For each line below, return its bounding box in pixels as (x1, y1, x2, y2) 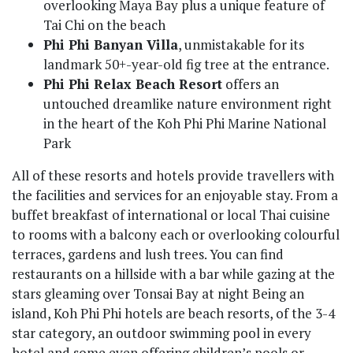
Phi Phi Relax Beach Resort (43, 75, 222, 94)
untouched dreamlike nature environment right (43, 95, 332, 113)
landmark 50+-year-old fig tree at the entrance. (43, 55, 329, 74)
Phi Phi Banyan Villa (43, 35, 178, 54)
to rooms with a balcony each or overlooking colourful (12, 225, 340, 244)
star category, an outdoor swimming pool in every (12, 324, 311, 343)
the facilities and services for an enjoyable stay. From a (12, 186, 338, 205)
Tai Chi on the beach (43, 16, 165, 35)
